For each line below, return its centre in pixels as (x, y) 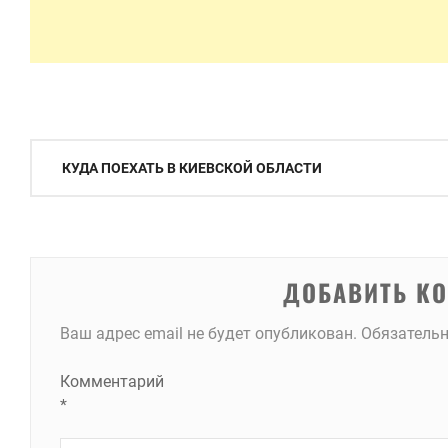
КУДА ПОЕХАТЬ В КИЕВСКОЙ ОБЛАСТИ (192, 168)
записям (70, 228)
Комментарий (111, 381)
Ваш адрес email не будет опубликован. (208, 333)
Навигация (82, 156)
